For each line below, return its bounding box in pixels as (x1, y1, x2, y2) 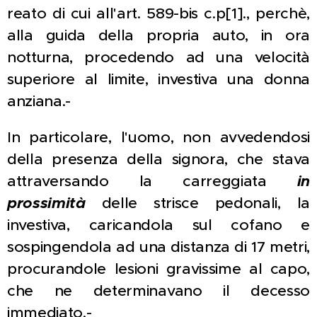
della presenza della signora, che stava (7, 149, 310, 169)
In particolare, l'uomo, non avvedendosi (7, 127, 310, 147)
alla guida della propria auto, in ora (7, 25, 310, 45)
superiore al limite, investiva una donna (7, 69, 310, 89)
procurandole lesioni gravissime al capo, (7, 259, 310, 279)
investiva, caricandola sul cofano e (7, 215, 310, 235)
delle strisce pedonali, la (85, 193, 310, 213)
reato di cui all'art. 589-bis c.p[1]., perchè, (7, 4, 310, 23)
